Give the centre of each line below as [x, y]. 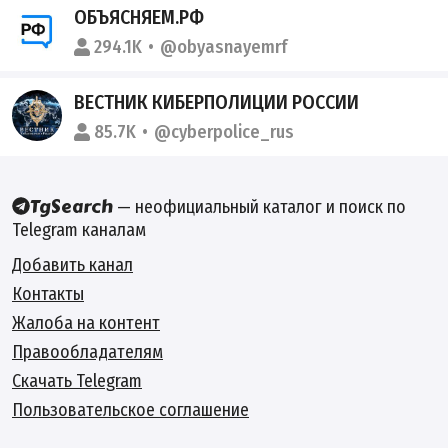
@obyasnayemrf [224, 47]
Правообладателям [87, 352]
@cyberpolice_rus [224, 132]
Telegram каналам [79, 230]
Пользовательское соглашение [130, 410]
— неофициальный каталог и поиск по [259, 207]
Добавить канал [72, 265]
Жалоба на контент [86, 323]
